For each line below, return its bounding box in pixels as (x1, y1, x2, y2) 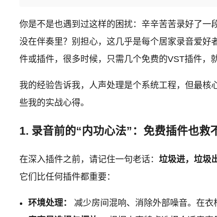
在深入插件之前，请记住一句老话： (19, 154, 159, 164)
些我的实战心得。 (19, 97, 90, 108)
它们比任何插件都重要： (19, 171, 116, 182)
